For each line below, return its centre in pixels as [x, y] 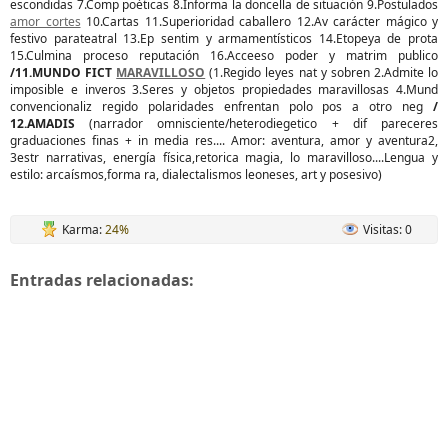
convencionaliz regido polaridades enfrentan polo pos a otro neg [221, 106]
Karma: [83, 229]
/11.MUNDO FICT [63, 72]
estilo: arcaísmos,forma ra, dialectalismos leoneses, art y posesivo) [196, 174]
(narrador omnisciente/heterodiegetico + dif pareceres [264, 123]
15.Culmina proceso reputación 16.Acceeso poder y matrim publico [224, 55]
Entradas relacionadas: [102, 280]
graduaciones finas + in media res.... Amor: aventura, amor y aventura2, [224, 140]
